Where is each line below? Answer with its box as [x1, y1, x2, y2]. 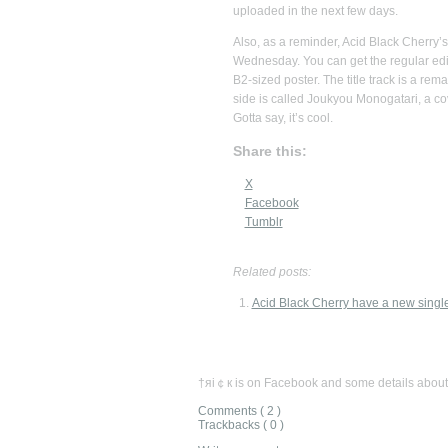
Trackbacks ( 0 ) [197, 418, 284, 433]
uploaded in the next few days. [232, 4, 398, 18]
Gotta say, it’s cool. [232, 111, 333, 125]
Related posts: [232, 265, 311, 280]
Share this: [232, 143, 307, 160]
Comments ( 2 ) [197, 404, 281, 419]
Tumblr [244, 215, 283, 230]
